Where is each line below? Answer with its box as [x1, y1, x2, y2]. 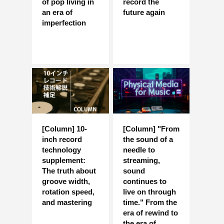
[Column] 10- [42, 124, 87, 133]
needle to [122, 145, 155, 154]
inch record [42, 134, 82, 143]
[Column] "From [122, 124, 179, 133]
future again [122, 7, 165, 16]
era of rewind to [122, 208, 178, 217]
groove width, [42, 176, 90, 185]
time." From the [122, 197, 177, 206]
